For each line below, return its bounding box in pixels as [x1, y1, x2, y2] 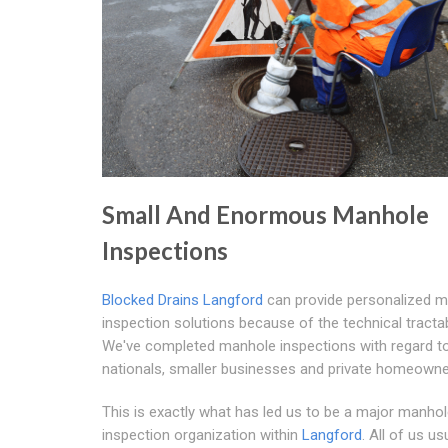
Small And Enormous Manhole [102, 199, 429, 229]
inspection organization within [102, 425, 302, 444]
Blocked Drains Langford [102, 290, 263, 309]
